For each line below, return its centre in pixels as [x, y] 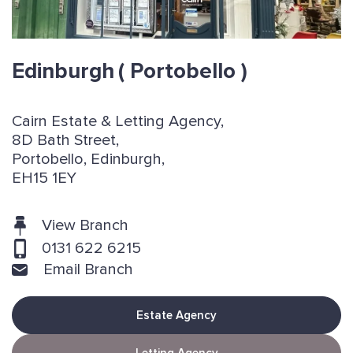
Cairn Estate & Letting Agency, [118, 122]
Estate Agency [176, 316]
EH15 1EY [44, 178]
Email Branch [88, 270]
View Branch [85, 226]
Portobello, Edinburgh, [88, 160]
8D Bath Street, [65, 141]
